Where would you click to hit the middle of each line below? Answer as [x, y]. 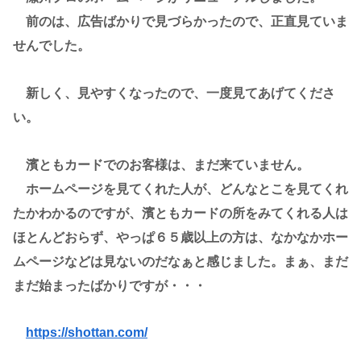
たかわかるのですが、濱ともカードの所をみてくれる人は [180, 213]
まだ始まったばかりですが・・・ [110, 285]
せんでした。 [52, 45]
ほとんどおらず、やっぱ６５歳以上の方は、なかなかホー [180, 237]
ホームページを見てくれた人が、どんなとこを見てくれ [180, 189]
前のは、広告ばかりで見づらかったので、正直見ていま [180, 21]
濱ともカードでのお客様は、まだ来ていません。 [161, 164]
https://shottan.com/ [87, 333]
